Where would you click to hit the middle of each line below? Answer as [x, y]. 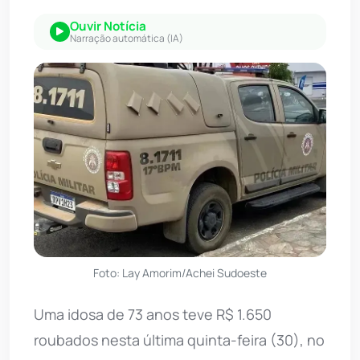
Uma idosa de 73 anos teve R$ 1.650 [153, 315]
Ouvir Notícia [108, 26]
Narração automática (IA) [127, 38]
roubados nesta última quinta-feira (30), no [179, 340]
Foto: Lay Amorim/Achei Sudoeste [180, 273]
